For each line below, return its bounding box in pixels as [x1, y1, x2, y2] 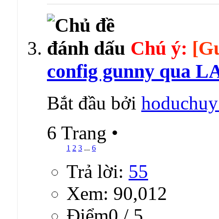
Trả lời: [66, 160, 129, 182]
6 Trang [47, 122, 111, 143]
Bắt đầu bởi [47, 92, 141, 113]
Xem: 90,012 [66, 182, 167, 204]
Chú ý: [131, 37, 187, 59]
